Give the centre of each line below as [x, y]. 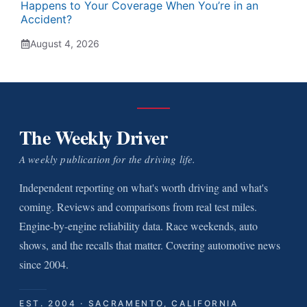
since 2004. [44, 264]
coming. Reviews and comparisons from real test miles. [138, 206]
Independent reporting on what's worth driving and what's [144, 187]
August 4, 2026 [65, 43]
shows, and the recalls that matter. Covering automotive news [150, 245]
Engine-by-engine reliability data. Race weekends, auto [138, 225]
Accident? [46, 19]
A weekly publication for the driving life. [108, 159]
